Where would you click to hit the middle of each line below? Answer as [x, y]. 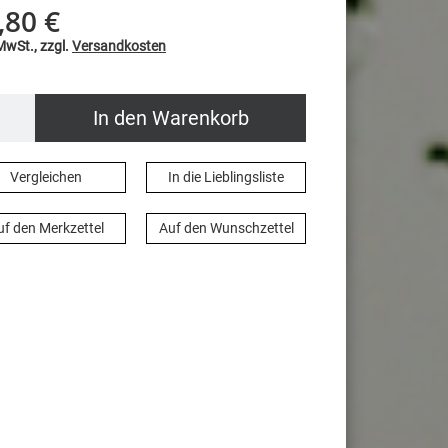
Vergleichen [46, 177]
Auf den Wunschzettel [226, 228]
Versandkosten [119, 46]
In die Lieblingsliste [226, 177]
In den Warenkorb [170, 118]
